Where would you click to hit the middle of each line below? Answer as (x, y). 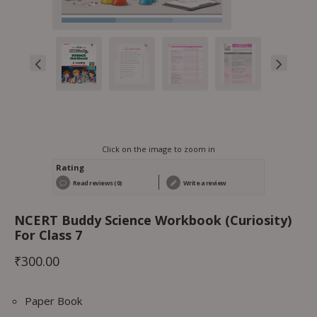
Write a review (204, 183)
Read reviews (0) (97, 183)
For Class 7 (48, 235)
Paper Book (53, 301)
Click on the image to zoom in (158, 149)
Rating (70, 167)
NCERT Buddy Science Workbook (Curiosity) (153, 220)
